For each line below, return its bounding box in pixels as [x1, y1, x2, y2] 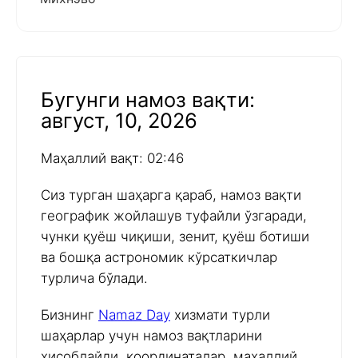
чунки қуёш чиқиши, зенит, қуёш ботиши [41, 229, 309, 245]
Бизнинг [41, 307, 98, 324]
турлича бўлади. [41, 270, 148, 287]
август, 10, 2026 [41, 108, 197, 133]
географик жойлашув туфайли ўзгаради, [41, 208, 307, 225]
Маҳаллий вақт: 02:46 [41, 150, 184, 167]
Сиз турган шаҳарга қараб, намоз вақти [41, 187, 301, 204]
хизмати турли [170, 307, 270, 324]
